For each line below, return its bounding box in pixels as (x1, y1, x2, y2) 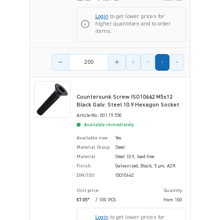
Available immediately (82, 122, 134, 127)
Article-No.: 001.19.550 (77, 112, 122, 118)
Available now (77, 135, 108, 140)
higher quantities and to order (95, 21, 171, 27)
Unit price (77, 188, 98, 193)
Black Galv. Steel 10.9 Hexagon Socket (77, 102, 179, 108)
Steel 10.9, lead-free (115, 154, 154, 159)
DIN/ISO (77, 172, 94, 178)
